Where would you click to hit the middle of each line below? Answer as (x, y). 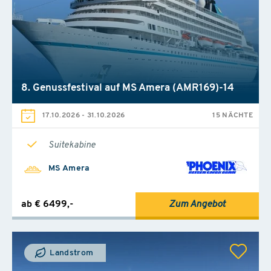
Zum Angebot (197, 204)
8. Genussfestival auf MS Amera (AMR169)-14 (128, 88)
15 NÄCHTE (233, 115)
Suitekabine (72, 145)
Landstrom (71, 253)
